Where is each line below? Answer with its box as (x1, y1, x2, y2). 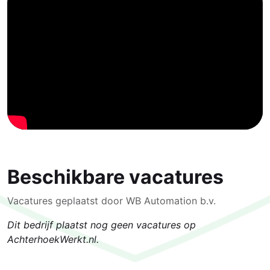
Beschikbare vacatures (7, 165, 224, 189)
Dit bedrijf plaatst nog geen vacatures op (7, 218, 196, 231)
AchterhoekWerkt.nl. (7, 233, 99, 245)
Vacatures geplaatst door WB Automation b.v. (7, 194, 216, 207)
